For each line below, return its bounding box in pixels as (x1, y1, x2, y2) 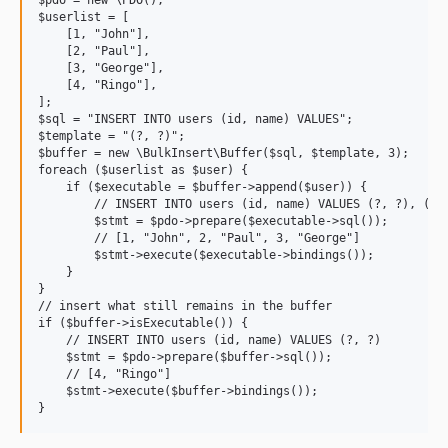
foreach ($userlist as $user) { (38, 163, 248, 177)
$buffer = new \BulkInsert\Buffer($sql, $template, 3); (38, 146, 409, 160)
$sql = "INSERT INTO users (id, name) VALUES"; (38, 112, 353, 126)
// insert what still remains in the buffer (38, 299, 332, 313)
